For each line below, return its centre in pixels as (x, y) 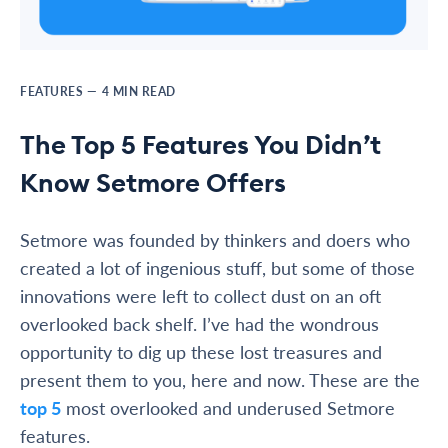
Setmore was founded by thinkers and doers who (215, 240)
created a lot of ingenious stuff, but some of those (217, 268)
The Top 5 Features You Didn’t (200, 145)
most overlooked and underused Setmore (228, 408)
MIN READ (144, 92)
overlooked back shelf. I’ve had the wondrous (199, 324)
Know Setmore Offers (153, 183)
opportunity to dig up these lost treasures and (201, 352)
